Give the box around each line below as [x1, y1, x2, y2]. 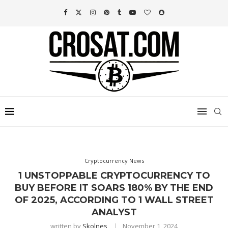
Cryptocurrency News [84, 157, 144, 165]
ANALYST [91, 207, 137, 218]
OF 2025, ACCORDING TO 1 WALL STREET [14, 194, 214, 206]
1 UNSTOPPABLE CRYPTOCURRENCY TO [18, 170, 210, 182]
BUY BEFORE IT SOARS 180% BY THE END [15, 182, 213, 194]
